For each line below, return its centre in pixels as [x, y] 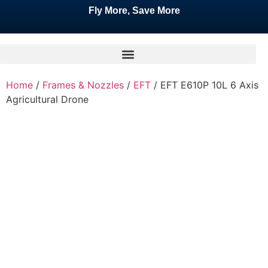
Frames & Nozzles [83, 85]
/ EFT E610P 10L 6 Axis [205, 85]
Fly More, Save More [134, 10]
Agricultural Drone [47, 99]
